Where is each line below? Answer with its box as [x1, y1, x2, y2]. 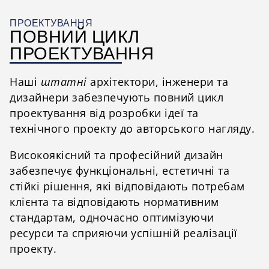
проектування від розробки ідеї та [10, 106, 199, 121]
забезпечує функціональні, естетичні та [10, 163, 229, 178]
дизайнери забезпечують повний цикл [10, 90, 223, 105]
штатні [40, 74, 87, 89]
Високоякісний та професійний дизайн [10, 148, 223, 162]
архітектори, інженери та [86, 74, 228, 89]
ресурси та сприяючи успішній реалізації [10, 226, 238, 240]
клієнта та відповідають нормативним [10, 195, 219, 209]
